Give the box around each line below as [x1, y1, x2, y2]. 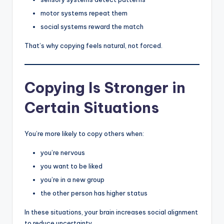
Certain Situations [24, 98, 159, 117]
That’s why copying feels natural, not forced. [24, 41, 162, 50]
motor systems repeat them [40, 9, 127, 17]
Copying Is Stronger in [24, 78, 185, 97]
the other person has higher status [40, 188, 147, 197]
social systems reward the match [40, 22, 143, 31]
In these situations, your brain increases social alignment [24, 207, 198, 216]
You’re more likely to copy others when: [24, 129, 144, 137]
